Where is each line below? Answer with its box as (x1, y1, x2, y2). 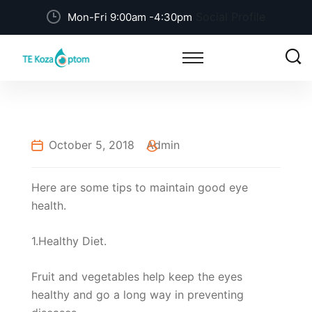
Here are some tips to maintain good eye (31, 180, 248, 194)
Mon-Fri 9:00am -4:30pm (68, 10, 192, 24)
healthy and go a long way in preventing (31, 288, 244, 302)
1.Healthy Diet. (31, 234, 107, 248)
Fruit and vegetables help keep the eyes (31, 270, 242, 283)
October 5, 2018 (49, 138, 134, 152)
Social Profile (192, 10, 265, 24)
